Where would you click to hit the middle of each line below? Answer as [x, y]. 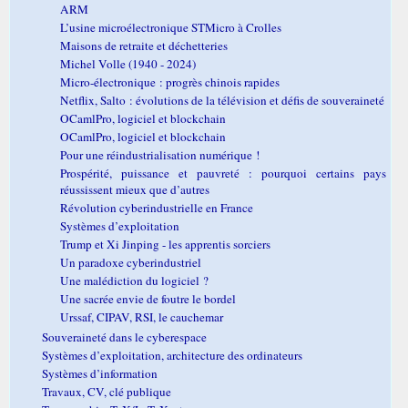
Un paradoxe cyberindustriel [131, 262]
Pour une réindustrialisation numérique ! [160, 154]
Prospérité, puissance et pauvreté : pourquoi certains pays [224, 173]
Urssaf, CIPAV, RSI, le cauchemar [142, 316]
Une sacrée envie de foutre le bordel [148, 298]
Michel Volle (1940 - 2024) [128, 63]
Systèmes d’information [100, 373]
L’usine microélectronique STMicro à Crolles [171, 27]
